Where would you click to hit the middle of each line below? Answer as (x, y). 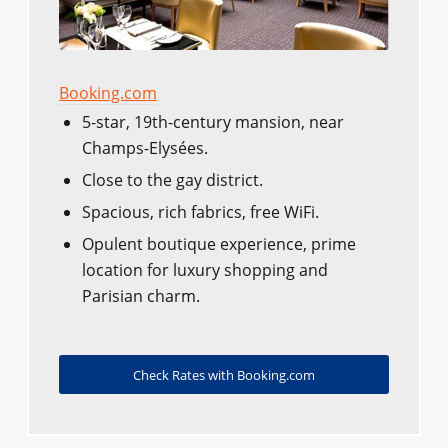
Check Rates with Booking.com (223, 375)
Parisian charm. (140, 296)
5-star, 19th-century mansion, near (212, 122)
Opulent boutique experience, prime (218, 244)
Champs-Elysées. (144, 148)
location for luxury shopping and (204, 270)
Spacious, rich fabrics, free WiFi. (200, 212)
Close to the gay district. (172, 180)
